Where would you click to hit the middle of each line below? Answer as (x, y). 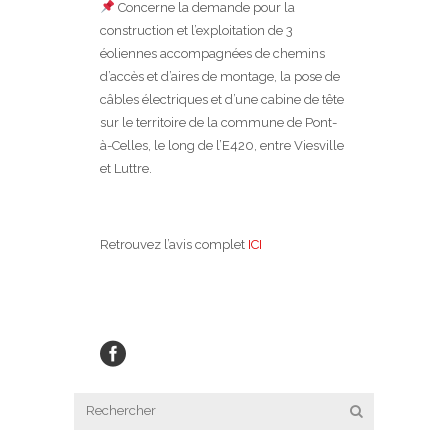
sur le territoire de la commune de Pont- (218, 122)
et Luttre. (126, 168)
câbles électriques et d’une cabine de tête (222, 99)
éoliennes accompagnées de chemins (212, 53)
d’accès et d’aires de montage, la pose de (220, 76)
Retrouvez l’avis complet (174, 244)
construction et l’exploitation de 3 (196, 30)
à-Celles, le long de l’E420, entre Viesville (222, 145)
